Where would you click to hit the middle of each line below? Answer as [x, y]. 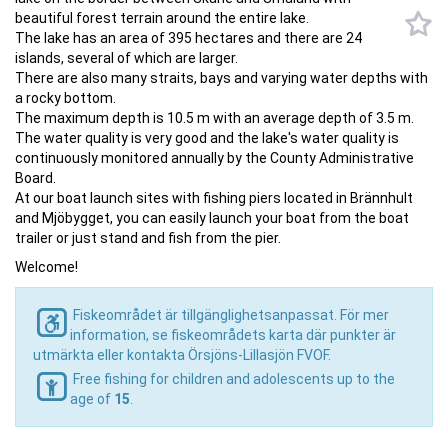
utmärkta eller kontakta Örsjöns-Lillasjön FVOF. [182, 355]
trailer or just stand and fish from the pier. [148, 238]
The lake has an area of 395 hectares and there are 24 [188, 38]
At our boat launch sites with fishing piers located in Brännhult [214, 198]
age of [92, 399]
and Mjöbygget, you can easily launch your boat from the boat [212, 218]
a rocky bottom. [65, 98]
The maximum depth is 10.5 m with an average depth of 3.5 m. [214, 118]
